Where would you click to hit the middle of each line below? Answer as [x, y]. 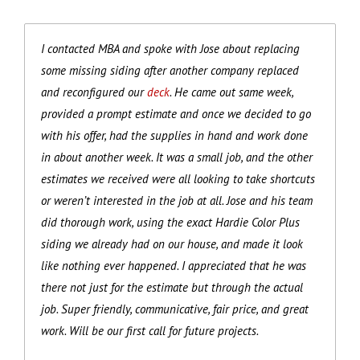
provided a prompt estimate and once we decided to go [176, 113]
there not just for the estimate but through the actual [172, 287]
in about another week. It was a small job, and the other [177, 157]
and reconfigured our [94, 92]
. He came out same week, [231, 92]
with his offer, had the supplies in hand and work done [174, 135]
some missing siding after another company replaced [170, 70]
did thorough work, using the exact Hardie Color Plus [170, 222]
